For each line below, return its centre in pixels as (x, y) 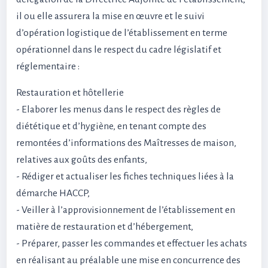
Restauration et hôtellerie (70, 93)
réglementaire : (48, 66)
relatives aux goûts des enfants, (82, 160)
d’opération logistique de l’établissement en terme (122, 33)
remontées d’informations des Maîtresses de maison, (126, 143)
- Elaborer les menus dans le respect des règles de (118, 109)
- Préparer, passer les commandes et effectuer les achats (132, 243)
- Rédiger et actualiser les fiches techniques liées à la (125, 176)
